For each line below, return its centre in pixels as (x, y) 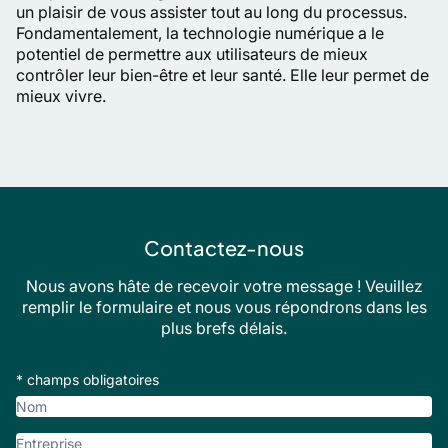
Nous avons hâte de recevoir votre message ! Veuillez (224, 286)
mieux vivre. (61, 96)
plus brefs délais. (224, 328)
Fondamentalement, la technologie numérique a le (200, 33)
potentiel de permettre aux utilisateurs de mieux (192, 54)
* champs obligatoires (87, 379)
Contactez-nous (224, 247)
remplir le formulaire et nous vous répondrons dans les (224, 307)
